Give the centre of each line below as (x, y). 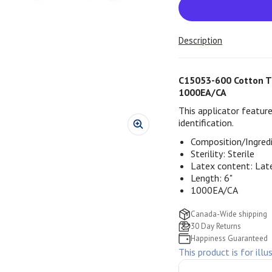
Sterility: (209, 153)
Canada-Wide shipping (229, 214)
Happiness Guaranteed (229, 238)
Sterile (241, 153)
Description (201, 40)
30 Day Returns (216, 226)
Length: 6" (212, 178)
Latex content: (223, 165)
